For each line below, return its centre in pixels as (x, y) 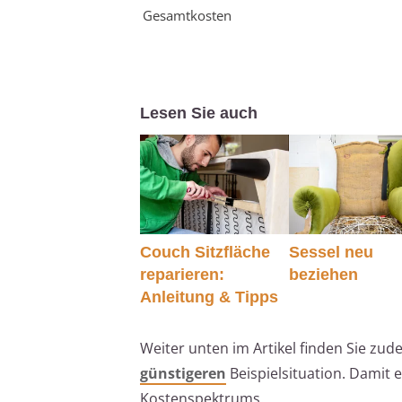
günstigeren (183, 373)
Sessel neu (332, 252)
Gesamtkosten (187, 16)
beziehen (324, 274)
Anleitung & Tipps (209, 297)
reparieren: (182, 274)
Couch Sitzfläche (205, 252)
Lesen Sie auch (199, 114)
